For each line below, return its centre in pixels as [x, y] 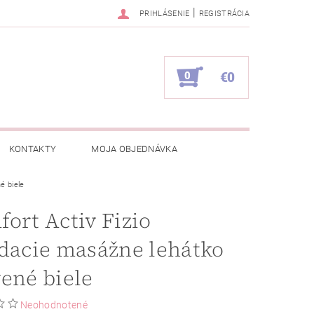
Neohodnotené [54, 305]
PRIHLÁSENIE [165, 14]
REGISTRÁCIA [224, 14]
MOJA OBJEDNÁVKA [135, 149]
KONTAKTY [33, 149]
